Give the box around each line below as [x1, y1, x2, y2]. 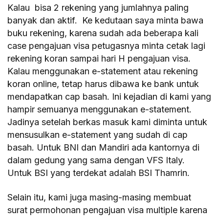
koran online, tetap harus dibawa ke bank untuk [7, 78, 199, 89]
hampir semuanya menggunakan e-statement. [7, 104, 192, 114]
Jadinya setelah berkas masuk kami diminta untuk [7, 116, 208, 127]
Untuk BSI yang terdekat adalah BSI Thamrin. [7, 167, 190, 178]
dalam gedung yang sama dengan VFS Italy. [7, 154, 185, 165]
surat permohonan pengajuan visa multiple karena [7, 204, 208, 215]
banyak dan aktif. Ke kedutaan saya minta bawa [7, 15, 204, 25]
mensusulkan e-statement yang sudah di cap [7, 129, 188, 140]
